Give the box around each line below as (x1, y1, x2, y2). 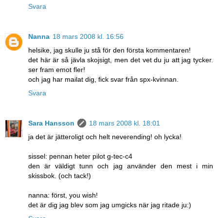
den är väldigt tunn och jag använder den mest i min (28, 162, 213, 170)
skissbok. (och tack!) (28, 172, 91, 180)
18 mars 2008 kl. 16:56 (53, 33, 124, 41)
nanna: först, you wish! (28, 191, 98, 200)
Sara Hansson (28, 119, 74, 127)
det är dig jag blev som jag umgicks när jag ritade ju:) (28, 201, 191, 209)
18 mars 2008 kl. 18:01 (89, 119, 160, 127)
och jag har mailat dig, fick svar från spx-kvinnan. (28, 75, 179, 84)
